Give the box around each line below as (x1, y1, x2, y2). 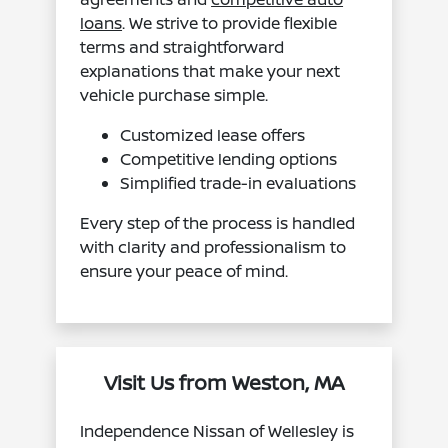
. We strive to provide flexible (122, 11, 338, 34)
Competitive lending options (120, 147, 338, 170)
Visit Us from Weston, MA (103, 368, 344, 396)
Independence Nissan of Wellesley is (80, 419, 355, 442)
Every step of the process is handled (80, 211, 356, 234)
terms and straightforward (80, 35, 285, 58)
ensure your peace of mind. (80, 259, 289, 282)
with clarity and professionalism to (80, 235, 347, 258)
